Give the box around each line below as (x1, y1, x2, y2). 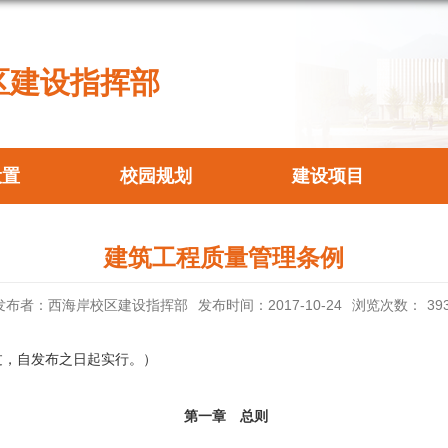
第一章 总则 (179, 408, 268, 425)
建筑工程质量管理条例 (103, 245, 344, 271)
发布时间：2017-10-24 (197, 297, 342, 313)
